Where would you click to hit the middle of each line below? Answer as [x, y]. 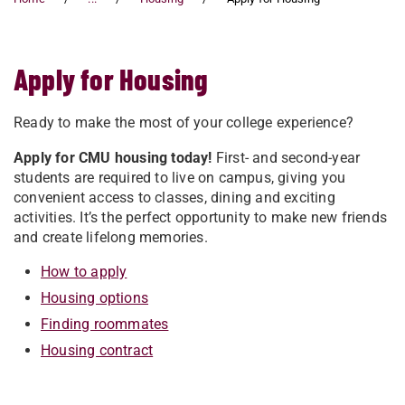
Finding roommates [105, 324]
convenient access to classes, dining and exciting [174, 198]
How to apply [84, 272]
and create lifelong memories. [111, 237]
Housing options [94, 298]
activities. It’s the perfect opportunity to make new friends [201, 217]
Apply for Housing [111, 79]
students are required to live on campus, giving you [180, 178]
